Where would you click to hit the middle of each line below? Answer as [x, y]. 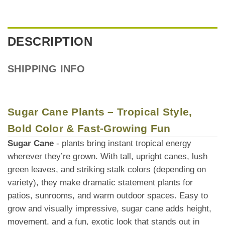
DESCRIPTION [50, 41]
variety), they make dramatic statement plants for [100, 182]
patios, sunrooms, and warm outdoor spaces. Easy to [108, 195]
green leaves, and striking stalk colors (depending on [107, 169]
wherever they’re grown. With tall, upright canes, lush [107, 156]
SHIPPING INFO [46, 69]
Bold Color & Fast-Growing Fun [89, 128]
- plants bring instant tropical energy [123, 143]
